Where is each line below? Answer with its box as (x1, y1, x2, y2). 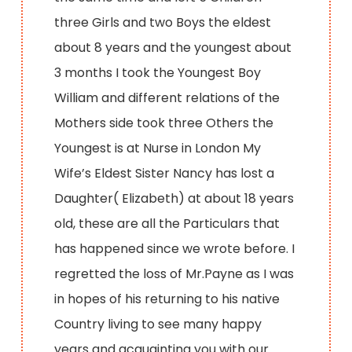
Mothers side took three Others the (54, 113, 274, 132)
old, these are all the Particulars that (54, 214, 280, 233)
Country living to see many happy (54, 314, 262, 333)
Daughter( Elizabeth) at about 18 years (54, 189, 295, 207)
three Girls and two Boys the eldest (54, 13, 272, 31)
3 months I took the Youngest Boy (54, 63, 262, 82)
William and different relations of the (54, 88, 280, 107)
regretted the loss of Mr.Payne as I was (54, 264, 295, 283)
